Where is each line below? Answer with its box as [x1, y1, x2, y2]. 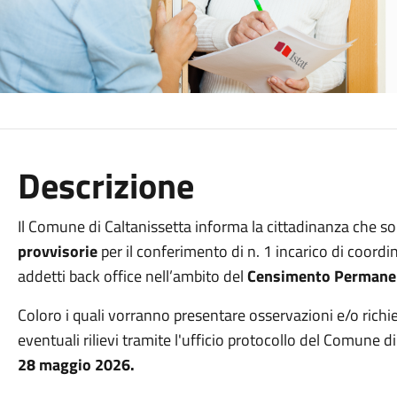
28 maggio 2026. [17, 353, 135, 377]
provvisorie [17, 239, 97, 263]
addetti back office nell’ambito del [17, 264, 247, 288]
